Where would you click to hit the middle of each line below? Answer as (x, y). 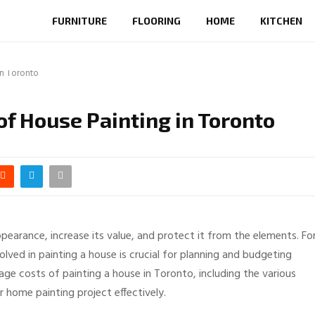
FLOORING (156, 21)
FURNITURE (79, 21)
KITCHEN (281, 21)
